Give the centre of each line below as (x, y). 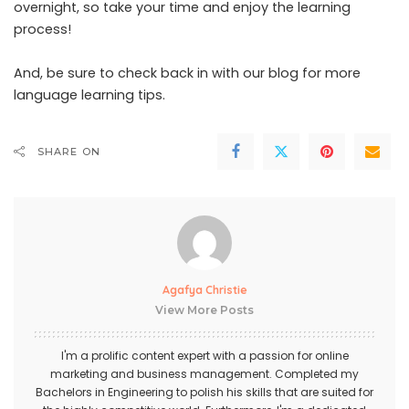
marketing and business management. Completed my (204, 373)
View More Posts (204, 309)
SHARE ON (69, 151)
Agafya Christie (204, 289)
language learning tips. (89, 94)
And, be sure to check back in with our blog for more (187, 73)
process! (42, 29)
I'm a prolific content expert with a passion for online (204, 355)
